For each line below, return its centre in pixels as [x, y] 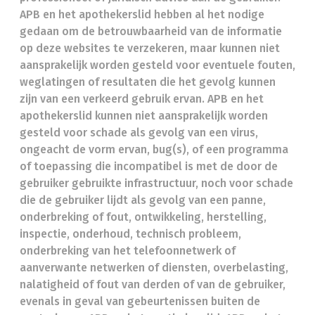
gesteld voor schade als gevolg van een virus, [139, 133]
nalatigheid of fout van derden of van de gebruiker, [153, 284]
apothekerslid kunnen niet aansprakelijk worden [144, 116]
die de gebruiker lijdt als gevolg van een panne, [143, 200]
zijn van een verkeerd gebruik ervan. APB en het [142, 99]
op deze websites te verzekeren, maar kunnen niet [150, 48]
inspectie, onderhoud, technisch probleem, [130, 234]
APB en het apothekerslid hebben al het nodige [142, 14]
